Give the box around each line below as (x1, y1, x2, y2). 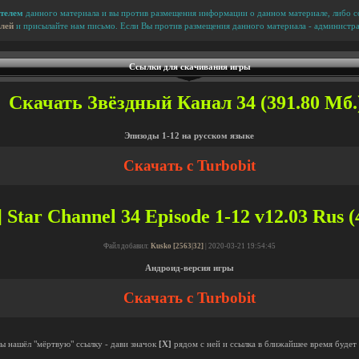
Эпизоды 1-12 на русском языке (124, 131, 254, 140)
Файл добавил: (103, 242, 151, 250)
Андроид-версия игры (144, 264, 234, 272)
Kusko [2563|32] (150, 242, 204, 250)
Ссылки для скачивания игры (129, 63, 251, 71)
